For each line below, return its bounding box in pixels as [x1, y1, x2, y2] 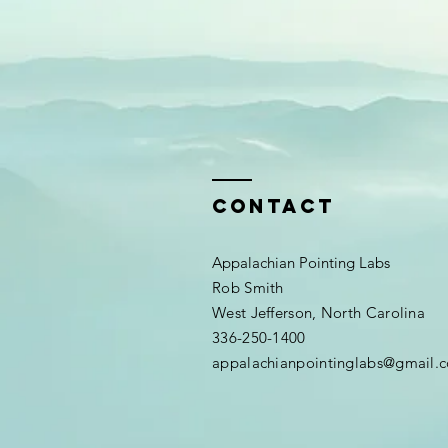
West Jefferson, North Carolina [212, 303, 430, 322]
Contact [212, 194, 335, 218]
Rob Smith [212, 278, 288, 297]
